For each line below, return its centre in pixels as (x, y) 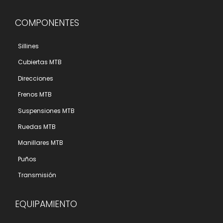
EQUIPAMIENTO (46, 204)
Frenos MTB (35, 95)
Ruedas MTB (37, 126)
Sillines (28, 46)
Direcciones (36, 78)
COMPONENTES (47, 23)
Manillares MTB (41, 143)
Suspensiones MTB (46, 111)
